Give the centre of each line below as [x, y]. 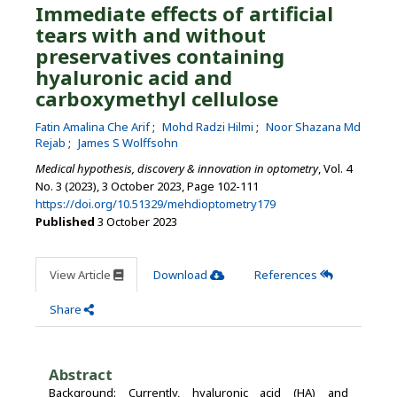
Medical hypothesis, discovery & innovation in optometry [177, 168]
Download [182, 274]
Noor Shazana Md [313, 126]
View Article [82, 274]
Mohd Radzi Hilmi [209, 126]
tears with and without [151, 35]
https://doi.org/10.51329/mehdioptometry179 [156, 203]
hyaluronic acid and [134, 77]
